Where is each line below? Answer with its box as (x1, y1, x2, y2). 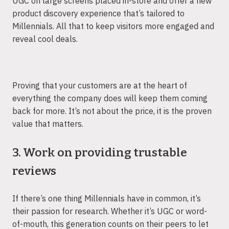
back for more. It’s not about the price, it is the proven (12, 106, 212, 117)
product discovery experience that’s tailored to (12, 8, 185, 18)
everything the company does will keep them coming (12, 93, 208, 104)
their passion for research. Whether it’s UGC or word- (12, 205, 207, 216)
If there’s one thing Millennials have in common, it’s (12, 193, 201, 203)
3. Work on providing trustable (12, 145, 187, 159)
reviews (12, 164, 56, 178)
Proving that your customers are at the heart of (12, 80, 187, 91)
